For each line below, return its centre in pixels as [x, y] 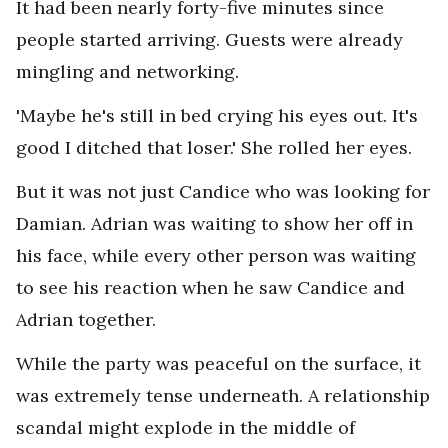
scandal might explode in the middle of [185, 427]
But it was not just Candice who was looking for [223, 191]
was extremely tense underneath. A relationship [223, 395]
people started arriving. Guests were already [209, 39]
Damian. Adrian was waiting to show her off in [214, 223]
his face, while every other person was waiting [216, 255]
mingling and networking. [127, 71]
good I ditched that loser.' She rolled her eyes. [214, 147]
